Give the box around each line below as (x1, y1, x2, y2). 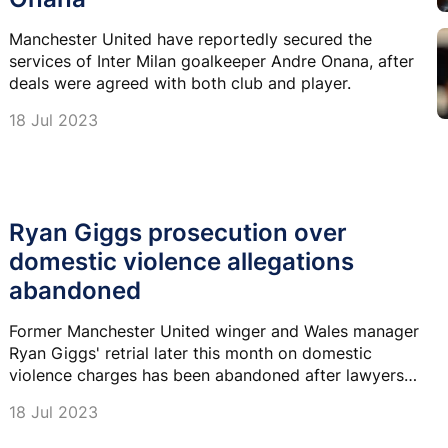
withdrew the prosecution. (9, 386, 207, 407)
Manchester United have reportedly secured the (9, 28, 372, 49)
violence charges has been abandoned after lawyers (9, 364, 404, 385)
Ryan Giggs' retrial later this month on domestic (9, 342, 372, 363)
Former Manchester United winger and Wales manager (9, 320, 419, 341)
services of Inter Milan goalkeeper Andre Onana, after (9, 50, 414, 71)
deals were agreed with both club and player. (9, 72, 351, 93)
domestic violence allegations (9, 246, 354, 276)
